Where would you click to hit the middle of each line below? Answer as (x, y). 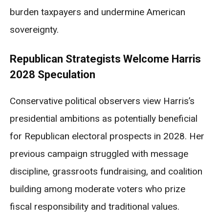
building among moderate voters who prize (98, 189)
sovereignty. (34, 29)
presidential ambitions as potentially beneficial (104, 118)
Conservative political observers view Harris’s (102, 101)
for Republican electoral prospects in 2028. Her (107, 136)
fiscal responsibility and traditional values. (95, 206)
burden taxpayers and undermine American (98, 12)
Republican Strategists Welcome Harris (105, 59)
